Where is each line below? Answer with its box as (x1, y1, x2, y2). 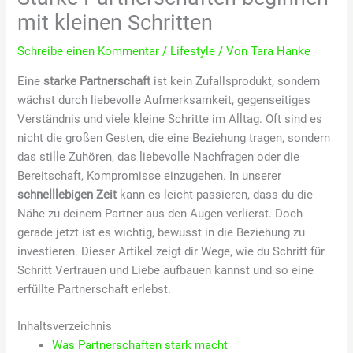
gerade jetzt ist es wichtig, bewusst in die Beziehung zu (17, 225, 306, 240)
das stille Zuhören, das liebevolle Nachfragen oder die (17, 149, 300, 164)
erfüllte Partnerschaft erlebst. (17, 281, 172, 296)
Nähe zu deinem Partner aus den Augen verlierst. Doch (17, 206, 303, 221)
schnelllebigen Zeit (17, 187, 117, 202)
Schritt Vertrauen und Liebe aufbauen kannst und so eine (17, 262, 314, 277)
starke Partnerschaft (43, 73, 151, 88)
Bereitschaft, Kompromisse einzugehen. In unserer (17, 168, 282, 183)
